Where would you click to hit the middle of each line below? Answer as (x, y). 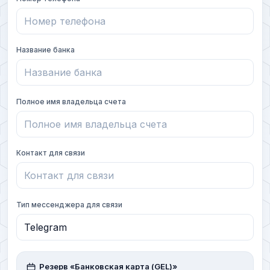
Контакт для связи (51, 153)
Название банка (46, 50)
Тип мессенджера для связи (69, 204)
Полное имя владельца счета (71, 101)
